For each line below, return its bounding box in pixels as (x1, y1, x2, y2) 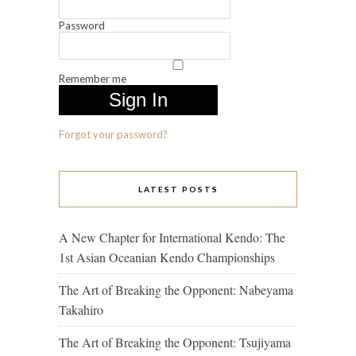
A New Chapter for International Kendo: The (59, 229, 285, 246)
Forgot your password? (59, 128, 168, 141)
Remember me (59, 72, 126, 86)
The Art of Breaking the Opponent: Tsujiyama (59, 334, 291, 351)
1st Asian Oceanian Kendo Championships (59, 249, 275, 266)
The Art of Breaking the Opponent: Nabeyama (59, 281, 293, 299)
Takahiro (59, 301, 103, 319)
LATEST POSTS (137, 184, 219, 195)
